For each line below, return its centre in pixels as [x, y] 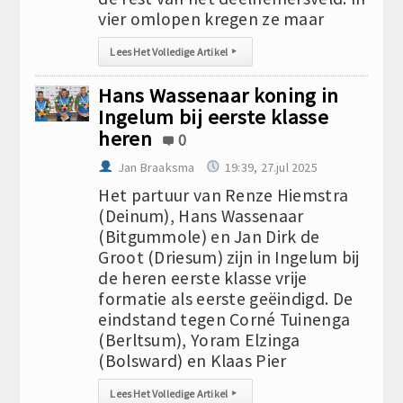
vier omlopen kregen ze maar [211, 19]
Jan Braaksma [156, 167]
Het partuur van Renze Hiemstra [224, 195]
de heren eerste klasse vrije [203, 278]
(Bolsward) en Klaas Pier [193, 361]
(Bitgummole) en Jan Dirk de [209, 237]
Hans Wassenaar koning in [219, 95]
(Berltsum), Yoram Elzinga [199, 340]
